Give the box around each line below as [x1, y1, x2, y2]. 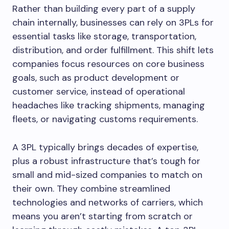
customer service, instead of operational [12, 85, 185, 98]
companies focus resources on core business [12, 58, 204, 70]
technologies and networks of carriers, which [12, 196, 203, 209]
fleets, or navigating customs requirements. [12, 113, 198, 125]
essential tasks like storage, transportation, [12, 30, 196, 42]
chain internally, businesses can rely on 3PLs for [12, 16, 214, 29]
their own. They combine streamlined [12, 182, 170, 195]
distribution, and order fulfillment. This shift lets [12, 44, 214, 56]
